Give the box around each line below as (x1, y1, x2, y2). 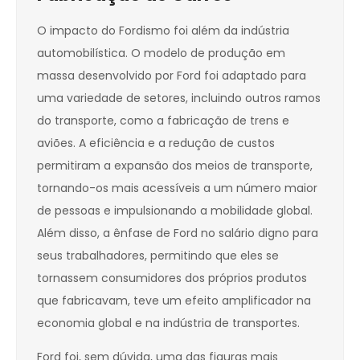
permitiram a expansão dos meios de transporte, (37, 157, 313, 174)
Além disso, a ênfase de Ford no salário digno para (37, 225, 318, 242)
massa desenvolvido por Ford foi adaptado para (37, 67, 306, 84)
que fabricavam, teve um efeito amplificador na (37, 292, 311, 309)
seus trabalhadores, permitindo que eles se (37, 247, 279, 264)
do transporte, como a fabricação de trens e (37, 112, 289, 129)
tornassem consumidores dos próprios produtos (37, 270, 307, 287)
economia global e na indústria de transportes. (37, 315, 300, 332)
